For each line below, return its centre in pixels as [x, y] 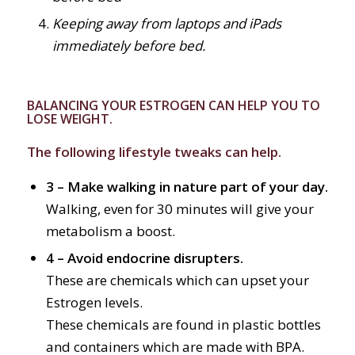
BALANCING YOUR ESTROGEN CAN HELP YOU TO [173, 105]
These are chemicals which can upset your [177, 281]
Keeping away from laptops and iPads [166, 23]
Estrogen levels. [94, 303]
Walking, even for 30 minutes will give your [179, 209]
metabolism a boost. [110, 231]
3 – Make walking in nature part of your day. [187, 187]
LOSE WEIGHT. [69, 118]
